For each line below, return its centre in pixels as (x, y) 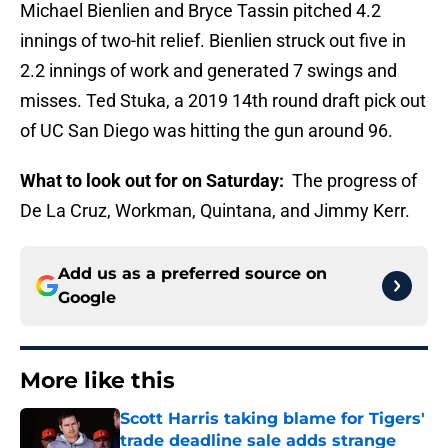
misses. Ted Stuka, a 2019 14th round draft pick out (223, 101)
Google (87, 298)
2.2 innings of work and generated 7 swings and (208, 71)
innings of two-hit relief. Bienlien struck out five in (213, 41)
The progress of (352, 181)
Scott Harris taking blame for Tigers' (272, 419)
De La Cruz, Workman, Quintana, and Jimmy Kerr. (215, 211)
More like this (97, 381)
